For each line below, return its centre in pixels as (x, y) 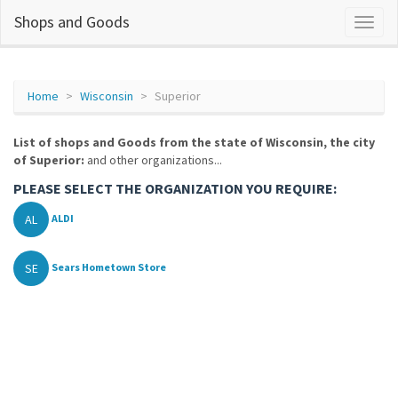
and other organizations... (153, 160)
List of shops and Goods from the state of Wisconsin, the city (194, 142)
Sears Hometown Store (109, 267)
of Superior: (49, 160)
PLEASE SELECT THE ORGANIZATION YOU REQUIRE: (175, 188)
